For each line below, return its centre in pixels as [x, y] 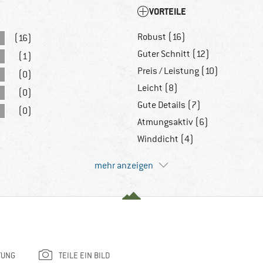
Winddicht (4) [166, 139]
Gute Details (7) [169, 105]
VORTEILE [168, 12]
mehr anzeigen [124, 166]
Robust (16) [161, 37]
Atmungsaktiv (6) [173, 122]
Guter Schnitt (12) [173, 54]
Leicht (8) [158, 88]
